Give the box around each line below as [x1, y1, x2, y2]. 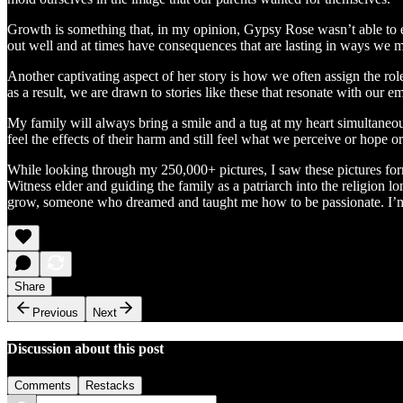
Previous [32, 305, 78, 319]
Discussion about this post [7, 341, 164, 357]
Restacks [85, 379, 135, 393]
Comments [14, 379, 71, 393]
